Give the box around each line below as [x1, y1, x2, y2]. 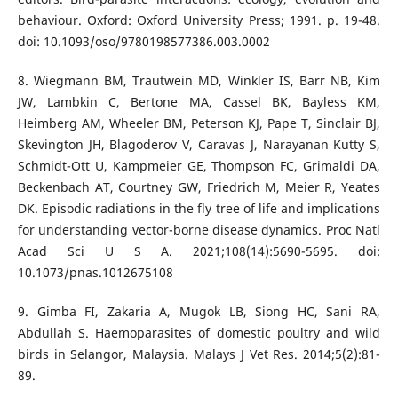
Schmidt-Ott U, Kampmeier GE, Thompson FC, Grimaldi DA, [17, 157, 381, 175]
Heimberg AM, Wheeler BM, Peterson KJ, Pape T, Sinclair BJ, [17, 115, 381, 132]
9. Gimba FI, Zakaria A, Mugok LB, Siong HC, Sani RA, [17, 303, 381, 321]
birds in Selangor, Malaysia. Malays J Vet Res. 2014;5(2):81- [17, 346, 381, 363]
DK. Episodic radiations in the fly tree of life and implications [17, 200, 381, 218]
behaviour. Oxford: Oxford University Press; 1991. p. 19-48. [17, 12, 381, 29]
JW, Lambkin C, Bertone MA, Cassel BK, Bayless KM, [17, 93, 381, 111]
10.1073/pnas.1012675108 [17, 264, 173, 282]
